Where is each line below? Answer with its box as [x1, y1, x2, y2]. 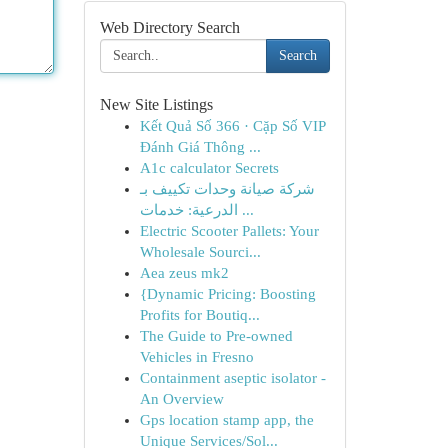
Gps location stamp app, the [139, 412, 314, 428]
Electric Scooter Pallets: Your [139, 223, 319, 239]
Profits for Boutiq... [139, 307, 260, 323]
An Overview [139, 391, 224, 407]
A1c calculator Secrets [139, 160, 279, 176]
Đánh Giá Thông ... [139, 139, 261, 155]
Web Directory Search [99, 19, 240, 36]
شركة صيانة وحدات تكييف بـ [139, 181, 315, 197]
